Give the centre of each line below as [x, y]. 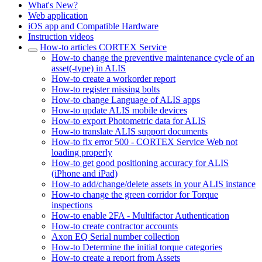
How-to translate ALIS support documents [130, 132]
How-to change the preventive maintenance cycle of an [153, 58]
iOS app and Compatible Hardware [93, 26]
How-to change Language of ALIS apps [126, 100]
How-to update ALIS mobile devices [119, 111]
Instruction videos [61, 37]
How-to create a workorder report [113, 79]
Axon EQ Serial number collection [116, 237]
